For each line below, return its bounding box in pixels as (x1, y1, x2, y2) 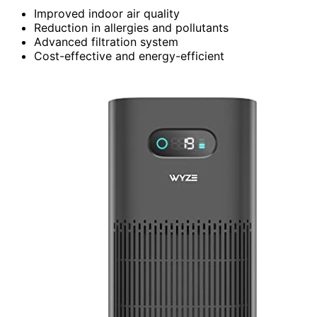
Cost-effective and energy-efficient (34, 48, 224, 63)
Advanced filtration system (34, 34, 178, 49)
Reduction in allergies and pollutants (34, 20, 229, 35)
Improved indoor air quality (34, 6, 180, 21)
